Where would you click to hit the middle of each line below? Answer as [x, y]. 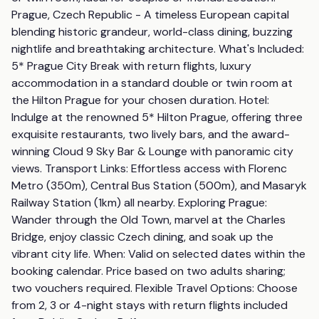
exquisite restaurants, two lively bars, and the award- [151, 134]
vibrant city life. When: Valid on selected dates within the [158, 254]
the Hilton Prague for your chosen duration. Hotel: [140, 100]
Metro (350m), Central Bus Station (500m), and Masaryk [159, 185]
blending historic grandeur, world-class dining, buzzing [152, 32]
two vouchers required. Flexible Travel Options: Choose [155, 288]
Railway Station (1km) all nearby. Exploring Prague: [139, 203]
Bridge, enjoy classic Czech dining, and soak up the [142, 237]
